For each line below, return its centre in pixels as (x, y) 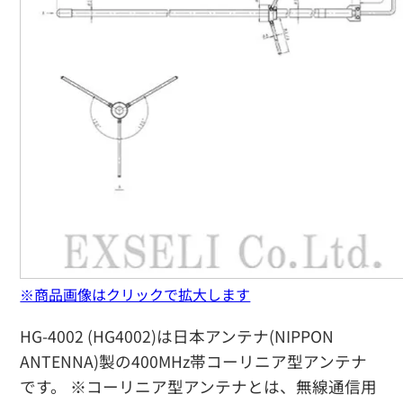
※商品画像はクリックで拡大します (135, 294)
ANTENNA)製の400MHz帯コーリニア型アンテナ (194, 361)
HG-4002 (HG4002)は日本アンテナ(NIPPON (177, 336)
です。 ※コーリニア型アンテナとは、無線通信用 (199, 386)
